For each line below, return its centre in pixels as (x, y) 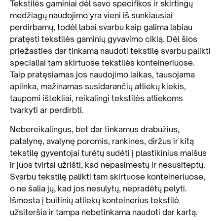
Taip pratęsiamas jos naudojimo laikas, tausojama (102, 74)
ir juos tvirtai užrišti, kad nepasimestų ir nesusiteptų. (108, 165)
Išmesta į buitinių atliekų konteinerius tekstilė (94, 200)
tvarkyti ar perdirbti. (47, 110)
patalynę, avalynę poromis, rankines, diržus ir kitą (102, 141)
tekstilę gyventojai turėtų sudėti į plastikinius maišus (108, 153)
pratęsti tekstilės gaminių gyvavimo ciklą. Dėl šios (104, 39)
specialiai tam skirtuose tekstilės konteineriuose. (102, 63)
